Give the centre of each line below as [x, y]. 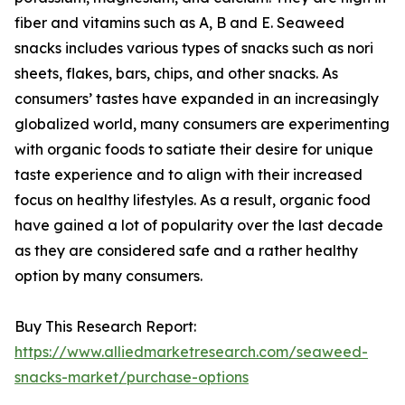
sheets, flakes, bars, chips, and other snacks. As [176, 74]
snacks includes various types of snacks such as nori [194, 48]
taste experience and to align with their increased [188, 175]
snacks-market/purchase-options [132, 377]
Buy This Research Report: [105, 327]
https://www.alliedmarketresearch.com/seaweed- [191, 352]
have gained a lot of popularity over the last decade [199, 226]
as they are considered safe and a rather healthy [186, 251]
